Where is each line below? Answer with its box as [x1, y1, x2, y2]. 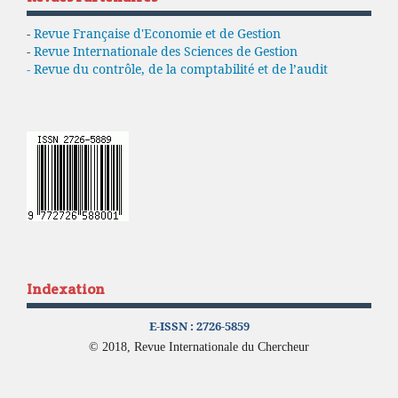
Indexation [27, 279, 105, 298]
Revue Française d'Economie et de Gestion [34, 24, 281, 42]
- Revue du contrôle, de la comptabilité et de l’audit [27, 60, 328, 77]
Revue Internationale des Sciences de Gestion [34, 42, 298, 60]
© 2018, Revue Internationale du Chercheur [89, 339, 309, 354]
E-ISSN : [148, 317, 196, 334]
